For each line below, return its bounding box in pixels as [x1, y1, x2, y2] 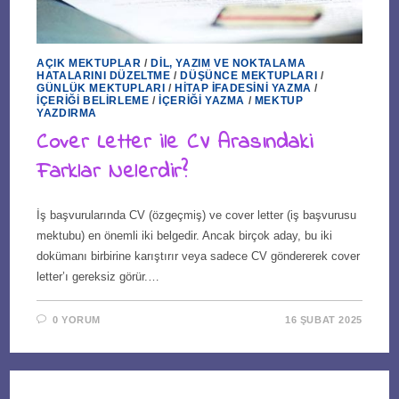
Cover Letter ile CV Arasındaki [37, 126, 313, 159]
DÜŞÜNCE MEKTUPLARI [180, 69, 318, 82]
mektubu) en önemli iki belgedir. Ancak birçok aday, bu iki [37, 228, 333, 242]
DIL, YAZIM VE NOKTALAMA [151, 56, 306, 69]
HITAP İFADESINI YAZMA [175, 81, 312, 94]
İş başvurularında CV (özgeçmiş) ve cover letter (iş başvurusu [37, 208, 357, 222]
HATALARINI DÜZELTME [37, 69, 171, 82]
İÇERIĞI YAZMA [159, 94, 246, 107]
